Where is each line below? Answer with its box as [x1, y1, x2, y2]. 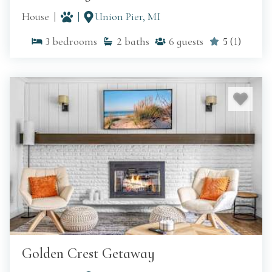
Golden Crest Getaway [22, 245, 155, 263]
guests [177, 35, 203, 49]
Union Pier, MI [95, 10, 160, 24]
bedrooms [52, 35, 97, 49]
